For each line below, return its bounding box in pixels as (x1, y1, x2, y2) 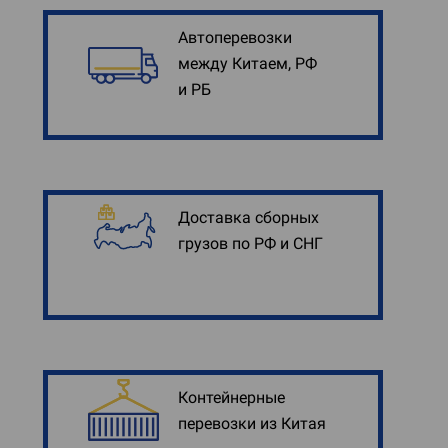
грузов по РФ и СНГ (178, 234, 323, 253)
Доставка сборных (178, 208, 319, 227)
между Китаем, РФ (178, 54, 317, 73)
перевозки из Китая (178, 414, 326, 433)
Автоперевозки (178, 28, 292, 47)
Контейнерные (178, 388, 285, 407)
